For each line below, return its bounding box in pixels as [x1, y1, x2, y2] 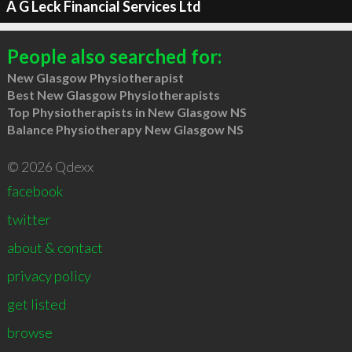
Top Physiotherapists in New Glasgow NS [6, 104, 247, 119]
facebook [6, 181, 63, 200]
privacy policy [6, 266, 91, 284]
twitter [6, 210, 51, 228]
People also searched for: [6, 44, 222, 68]
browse [6, 323, 53, 341]
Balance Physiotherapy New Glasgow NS [6, 121, 244, 137]
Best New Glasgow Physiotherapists [6, 86, 220, 102]
